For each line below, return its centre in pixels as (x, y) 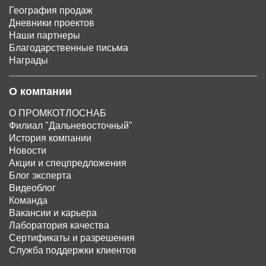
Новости (28, 151)
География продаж (51, 11)
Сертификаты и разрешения (72, 238)
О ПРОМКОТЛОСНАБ (58, 113)
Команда (28, 201)
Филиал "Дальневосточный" (71, 126)
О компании (40, 92)
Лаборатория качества (59, 226)
